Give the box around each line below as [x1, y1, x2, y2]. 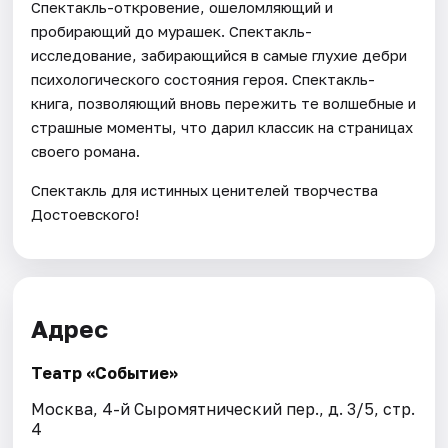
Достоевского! [31, 204, 140, 223]
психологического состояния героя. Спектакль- [31, 69, 376, 88]
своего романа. [31, 141, 141, 160]
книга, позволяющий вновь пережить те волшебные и [31, 93, 417, 112]
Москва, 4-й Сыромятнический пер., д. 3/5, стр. [31, 399, 416, 420]
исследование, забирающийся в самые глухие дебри [31, 45, 408, 64]
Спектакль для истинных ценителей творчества [31, 180, 379, 199]
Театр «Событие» [31, 363, 179, 384]
